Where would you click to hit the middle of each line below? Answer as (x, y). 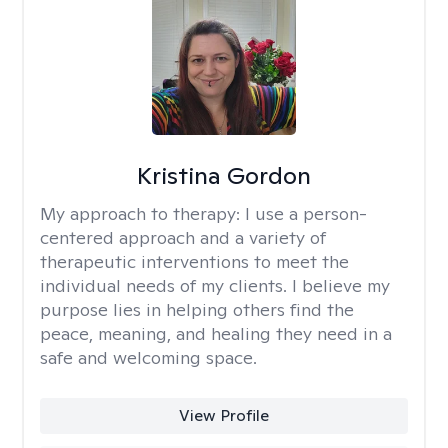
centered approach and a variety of (183, 237)
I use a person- (306, 213)
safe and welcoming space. (148, 357)
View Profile (223, 415)
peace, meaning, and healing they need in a (216, 333)
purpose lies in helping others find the (197, 309)
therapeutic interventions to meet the (194, 261)
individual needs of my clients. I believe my (215, 285)
